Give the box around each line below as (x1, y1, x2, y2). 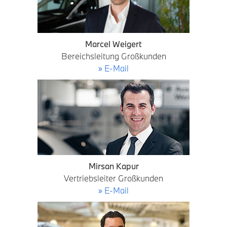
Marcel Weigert (85, 39, 142, 49)
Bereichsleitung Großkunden (61, 51, 166, 61)
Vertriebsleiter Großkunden (64, 173, 163, 183)
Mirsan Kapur (88, 161, 139, 171)
